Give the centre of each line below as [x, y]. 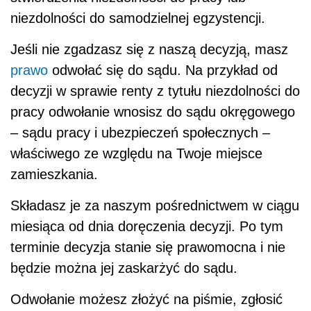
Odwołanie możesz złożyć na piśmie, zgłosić [146, 299]
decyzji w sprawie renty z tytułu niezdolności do [155, 91]
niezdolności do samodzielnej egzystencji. [138, 18]
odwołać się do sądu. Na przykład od [163, 70]
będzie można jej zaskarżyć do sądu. [124, 268]
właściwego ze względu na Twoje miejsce [136, 153]
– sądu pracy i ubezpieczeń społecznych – [140, 132]
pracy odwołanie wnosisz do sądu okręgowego [153, 111]
